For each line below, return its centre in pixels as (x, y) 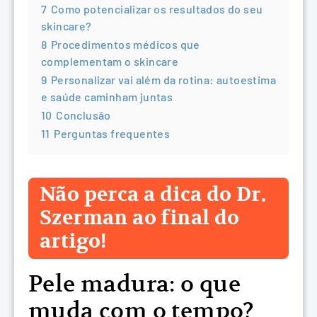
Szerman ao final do (140, 218)
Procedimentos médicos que (125, 44)
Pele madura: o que (135, 283)
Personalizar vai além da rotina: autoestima (163, 79)
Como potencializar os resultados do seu (157, 8)
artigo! (73, 241)
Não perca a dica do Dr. (153, 195)
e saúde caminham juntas (107, 96)
